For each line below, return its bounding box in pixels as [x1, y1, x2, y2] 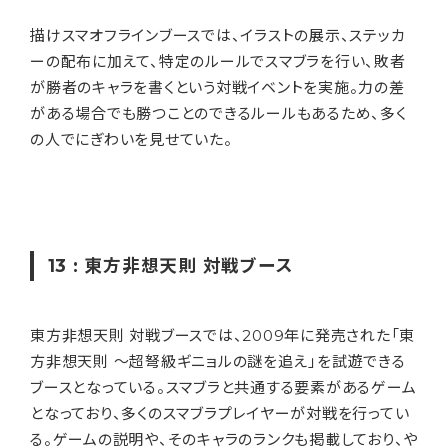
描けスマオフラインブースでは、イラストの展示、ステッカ [30, 25, 406, 45]
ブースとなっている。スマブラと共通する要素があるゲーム [30, 377, 417, 397]
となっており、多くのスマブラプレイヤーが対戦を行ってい [30, 403, 410, 423]
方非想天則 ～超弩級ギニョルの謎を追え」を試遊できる [30, 351, 406, 371]
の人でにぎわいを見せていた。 [30, 129, 233, 149]
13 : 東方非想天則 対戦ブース [47, 254, 294, 276]
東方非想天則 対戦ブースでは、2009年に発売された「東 [30, 325, 415, 345]
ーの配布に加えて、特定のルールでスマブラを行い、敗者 [30, 51, 406, 71]
